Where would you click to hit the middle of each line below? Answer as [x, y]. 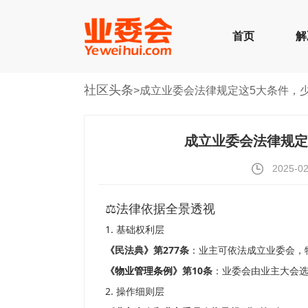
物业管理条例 [144, 271]
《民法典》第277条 [147, 250]
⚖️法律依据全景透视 [160, 209]
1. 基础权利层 [135, 229]
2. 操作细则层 [135, 291]
